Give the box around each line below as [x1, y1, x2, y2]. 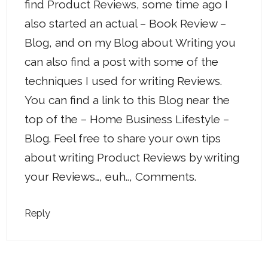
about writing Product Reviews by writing [25, 150, 239, 164]
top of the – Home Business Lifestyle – [25, 112, 229, 126]
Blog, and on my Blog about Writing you [25, 35, 236, 49]
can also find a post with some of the [25, 54, 218, 68]
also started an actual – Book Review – [25, 16, 226, 30]
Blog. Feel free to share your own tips [25, 131, 221, 145]
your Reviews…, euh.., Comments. [25, 169, 196, 183]
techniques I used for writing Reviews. [25, 74, 222, 87]
